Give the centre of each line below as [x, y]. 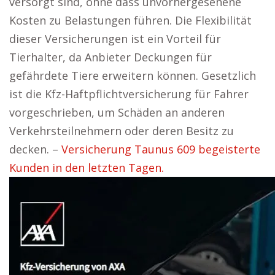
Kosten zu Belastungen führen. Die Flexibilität [130, 20]
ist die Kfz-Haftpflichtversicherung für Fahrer [129, 94]
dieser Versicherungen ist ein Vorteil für [115, 39]
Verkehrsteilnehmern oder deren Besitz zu [122, 131]
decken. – [35, 149]
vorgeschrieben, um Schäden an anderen [117, 112]
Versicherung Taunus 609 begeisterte [161, 149]
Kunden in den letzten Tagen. [87, 168]
